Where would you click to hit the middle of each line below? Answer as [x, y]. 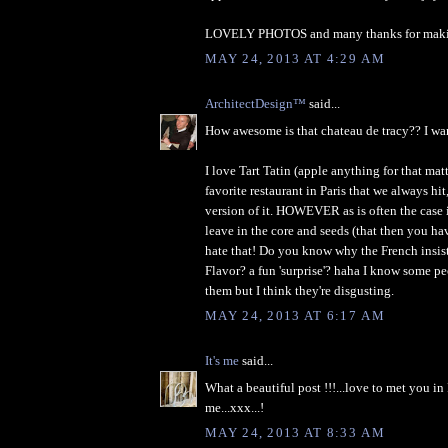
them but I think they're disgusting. [299, 290]
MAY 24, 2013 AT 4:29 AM [295, 59]
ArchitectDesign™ [255, 104]
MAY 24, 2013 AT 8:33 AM [295, 433]
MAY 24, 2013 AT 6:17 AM [295, 316]
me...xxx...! [234, 407]
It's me [222, 361]
